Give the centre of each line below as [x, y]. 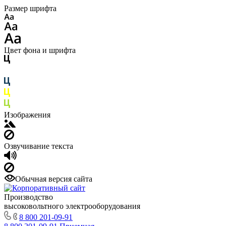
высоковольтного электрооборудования [72, 206]
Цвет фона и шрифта [40, 50]
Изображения [27, 115]
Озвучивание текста [39, 146]
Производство [29, 197]
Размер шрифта [30, 8]
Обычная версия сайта [54, 179]
